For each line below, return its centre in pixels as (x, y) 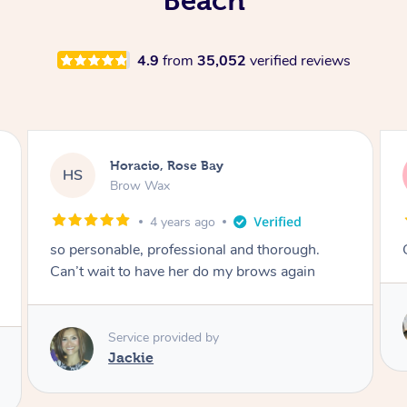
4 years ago (183, 222)
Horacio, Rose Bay (167, 166)
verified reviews (300, 60)
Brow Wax (140, 186)
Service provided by (164, 338)
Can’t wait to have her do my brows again (183, 271)
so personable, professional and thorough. (185, 249)
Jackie (131, 358)
